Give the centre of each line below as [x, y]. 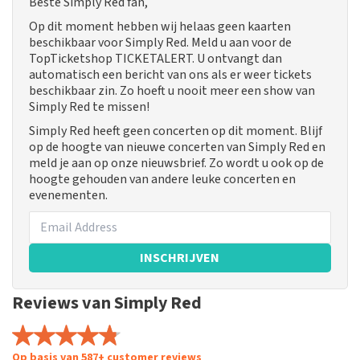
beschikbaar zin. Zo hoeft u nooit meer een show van [172, 91]
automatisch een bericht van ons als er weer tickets [170, 75]
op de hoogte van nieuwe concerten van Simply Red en [177, 147]
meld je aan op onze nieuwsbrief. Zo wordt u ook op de [176, 164]
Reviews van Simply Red [107, 303]
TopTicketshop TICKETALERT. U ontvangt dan [155, 59]
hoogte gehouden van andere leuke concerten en [162, 180]
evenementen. [68, 196]
